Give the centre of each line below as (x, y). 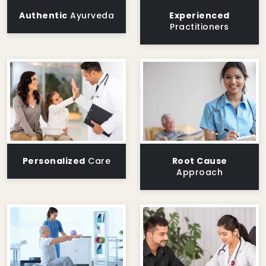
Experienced (199, 16)
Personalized (54, 161)
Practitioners (199, 27)
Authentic (43, 16)
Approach (199, 172)
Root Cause (199, 161)
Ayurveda (91, 16)
